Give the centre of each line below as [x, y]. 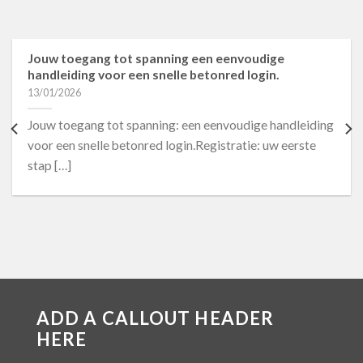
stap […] [49, 166]
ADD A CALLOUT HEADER [156, 318]
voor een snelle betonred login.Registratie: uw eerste [171, 145]
